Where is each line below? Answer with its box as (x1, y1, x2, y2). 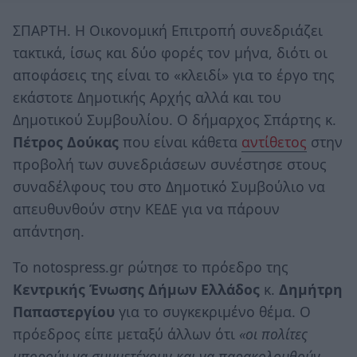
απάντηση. (13, 221, 84, 241)
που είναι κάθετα (119, 131, 241, 151)
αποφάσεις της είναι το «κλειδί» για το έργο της (13, 65, 335, 84)
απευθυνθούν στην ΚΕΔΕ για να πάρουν (13, 198, 280, 218)
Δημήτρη (279, 280, 343, 300)
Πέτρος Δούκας (13, 131, 119, 151)
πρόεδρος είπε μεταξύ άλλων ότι (13, 324, 239, 344)
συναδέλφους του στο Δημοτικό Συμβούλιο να (13, 176, 325, 196)
